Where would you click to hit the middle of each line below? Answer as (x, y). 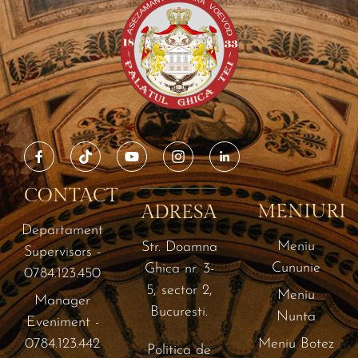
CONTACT (71, 196)
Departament (62, 231)
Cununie (296, 268)
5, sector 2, (179, 291)
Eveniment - (62, 323)
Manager (62, 301)
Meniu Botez (296, 344)
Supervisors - (62, 253)
